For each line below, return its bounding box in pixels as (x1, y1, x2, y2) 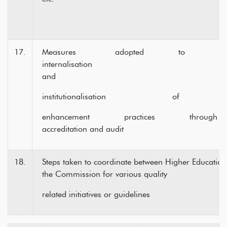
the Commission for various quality (42, 169, 167, 179)
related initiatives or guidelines (42, 190, 150, 199)
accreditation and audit (42, 124, 124, 134)
